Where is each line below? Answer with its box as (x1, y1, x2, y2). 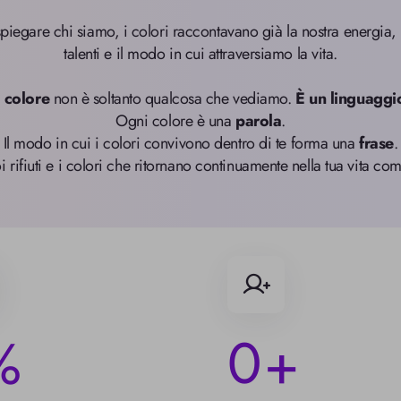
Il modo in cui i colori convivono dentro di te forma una (3, 132, 360, 155)
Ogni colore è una (115, 109, 236, 132)
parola (235, 109, 282, 132)
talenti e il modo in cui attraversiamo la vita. (64, 42, 337, 65)
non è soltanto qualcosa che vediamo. (49, 87, 296, 110)
